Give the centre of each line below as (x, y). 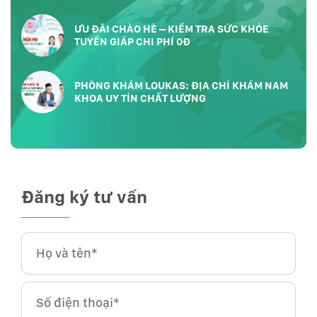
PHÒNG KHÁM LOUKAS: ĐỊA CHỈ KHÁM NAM (181, 85)
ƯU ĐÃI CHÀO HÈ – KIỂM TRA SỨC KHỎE (172, 29)
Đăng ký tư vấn (84, 196)
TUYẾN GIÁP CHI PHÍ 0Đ (132, 41)
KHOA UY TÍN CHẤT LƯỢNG (140, 98)
